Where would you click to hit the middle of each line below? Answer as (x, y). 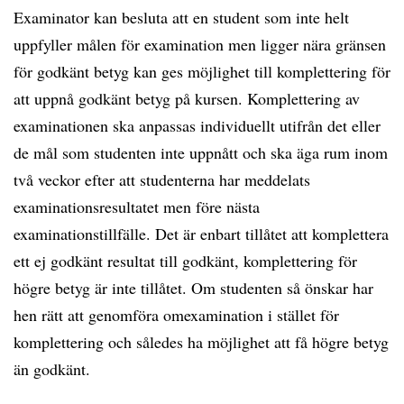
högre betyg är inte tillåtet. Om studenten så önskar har (193, 288)
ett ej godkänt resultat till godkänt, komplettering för (185, 261)
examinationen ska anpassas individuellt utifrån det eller (197, 125)
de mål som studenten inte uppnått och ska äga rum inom (201, 152)
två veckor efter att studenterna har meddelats (162, 179)
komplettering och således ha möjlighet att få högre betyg (201, 342)
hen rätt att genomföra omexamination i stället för (176, 315)
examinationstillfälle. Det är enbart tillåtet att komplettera (201, 234)
